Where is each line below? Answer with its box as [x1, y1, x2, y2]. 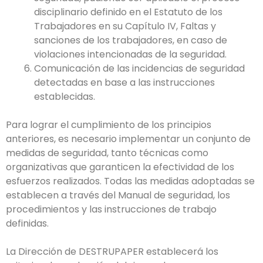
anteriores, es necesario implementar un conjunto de [6, 132, 251, 146]
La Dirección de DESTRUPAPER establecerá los [6, 245, 218, 258]
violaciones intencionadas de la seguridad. [34, 48, 227, 61]
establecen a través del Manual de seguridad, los [6, 188, 230, 202]
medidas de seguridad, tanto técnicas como [6, 146, 208, 160]
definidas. [6, 217, 49, 230]
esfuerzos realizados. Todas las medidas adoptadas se [6, 174, 255, 188]
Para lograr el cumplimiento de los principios [6, 118, 211, 131]
